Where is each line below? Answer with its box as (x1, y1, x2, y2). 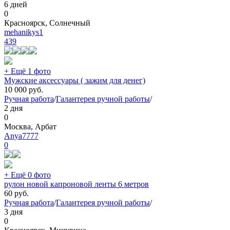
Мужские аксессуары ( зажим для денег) (4, 76, 145, 85)
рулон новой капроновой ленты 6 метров (4, 180, 149, 189)
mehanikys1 (4, 28, 43, 37)
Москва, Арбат (4, 122, 56, 131)
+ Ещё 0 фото (4, 170, 51, 180)
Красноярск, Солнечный (4, 18, 90, 28)
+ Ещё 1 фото (4, 67, 51, 76)
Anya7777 (4, 131, 39, 141)
